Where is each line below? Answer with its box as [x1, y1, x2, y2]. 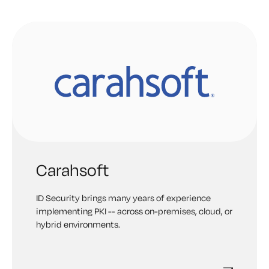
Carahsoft [36, 159, 109, 180]
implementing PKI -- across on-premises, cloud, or [36, 205, 232, 217]
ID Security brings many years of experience [36, 192, 211, 204]
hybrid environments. [36, 219, 120, 230]
